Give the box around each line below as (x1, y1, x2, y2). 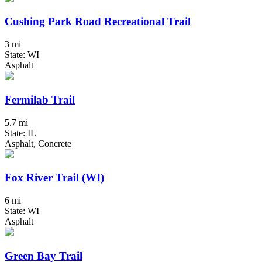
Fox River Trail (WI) (5, 171, 104, 184)
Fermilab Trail (5, 93, 75, 106)
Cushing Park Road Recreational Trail (5, 15, 191, 28)
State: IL (5, 127, 36, 138)
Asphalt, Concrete (5, 138, 71, 149)
